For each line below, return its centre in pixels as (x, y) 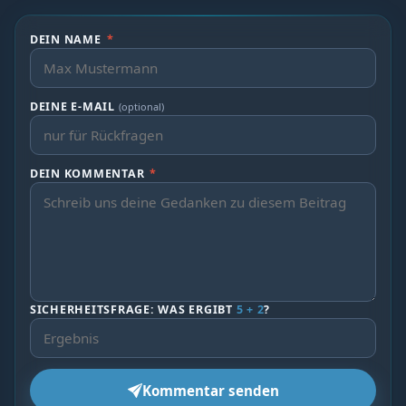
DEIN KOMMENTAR (89, 174)
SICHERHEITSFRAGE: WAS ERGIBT (133, 310)
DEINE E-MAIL (74, 107)
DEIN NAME (68, 40)
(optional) (141, 107)
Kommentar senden (210, 391)
